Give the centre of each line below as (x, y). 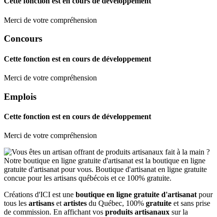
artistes (75, 203)
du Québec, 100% (116, 203)
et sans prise (191, 203)
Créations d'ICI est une (40, 195)
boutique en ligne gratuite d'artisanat (137, 195)
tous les (16, 203)
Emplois (20, 96)
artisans (41, 203)
